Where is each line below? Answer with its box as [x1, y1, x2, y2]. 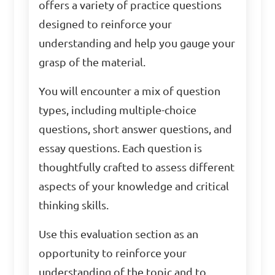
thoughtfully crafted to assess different [39, 161, 235, 173]
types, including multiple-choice [39, 104, 197, 116]
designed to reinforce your [39, 18, 172, 30]
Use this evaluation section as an [39, 228, 199, 240]
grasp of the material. [39, 56, 146, 68]
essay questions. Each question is [39, 142, 203, 154]
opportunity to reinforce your [39, 247, 187, 259]
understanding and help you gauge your [39, 37, 236, 49]
